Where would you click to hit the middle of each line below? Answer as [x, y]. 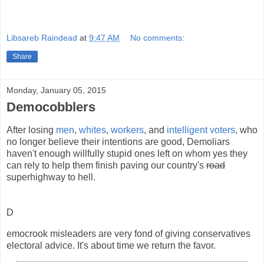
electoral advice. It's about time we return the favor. [111, 245]
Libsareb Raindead [42, 38]
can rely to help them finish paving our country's [106, 165]
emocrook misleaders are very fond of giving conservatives [128, 233]
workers [127, 130]
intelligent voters [201, 130]
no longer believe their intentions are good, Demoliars [118, 141]
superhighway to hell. [51, 177]
